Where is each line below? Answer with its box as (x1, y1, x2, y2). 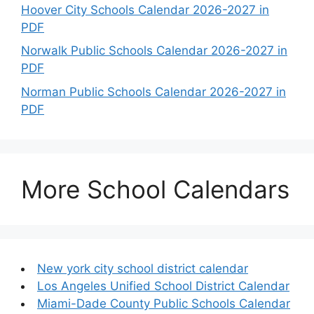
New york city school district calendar (37, 261, 248, 275)
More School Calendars (21, 174, 289, 204)
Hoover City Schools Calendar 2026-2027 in (21, 2, 269, 17)
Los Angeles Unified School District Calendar (37, 278, 289, 293)
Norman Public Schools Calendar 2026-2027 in (21, 84, 286, 99)
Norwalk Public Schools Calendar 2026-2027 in (21, 43, 287, 57)
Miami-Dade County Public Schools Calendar (37, 296, 290, 310)
